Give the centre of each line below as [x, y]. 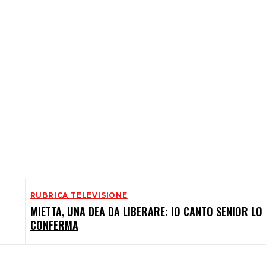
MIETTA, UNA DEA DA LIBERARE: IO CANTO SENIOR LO [146, 212]
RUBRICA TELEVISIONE [79, 195]
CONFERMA [54, 225]
